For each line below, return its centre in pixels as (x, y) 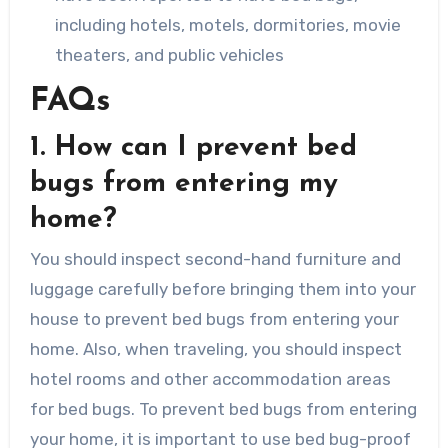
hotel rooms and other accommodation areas (210, 379)
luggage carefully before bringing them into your (222, 289)
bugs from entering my (183, 183)
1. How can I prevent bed (193, 147)
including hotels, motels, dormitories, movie (228, 24)
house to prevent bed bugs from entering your (214, 319)
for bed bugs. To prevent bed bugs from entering (223, 409)
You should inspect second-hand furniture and (215, 259)
